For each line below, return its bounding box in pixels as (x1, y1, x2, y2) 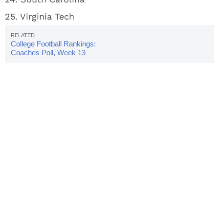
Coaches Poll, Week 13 (11, 48, 86, 57)
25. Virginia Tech (5, 11, 74, 22)
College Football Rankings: (11, 40, 96, 48)
